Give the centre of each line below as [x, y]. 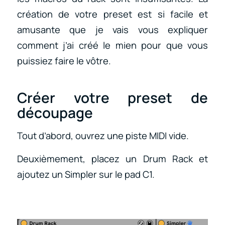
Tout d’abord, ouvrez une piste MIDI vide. [103, 135]
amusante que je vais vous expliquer [113, 30]
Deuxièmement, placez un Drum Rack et [113, 159]
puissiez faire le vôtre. [64, 61]
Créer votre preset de [113, 98]
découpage [55, 113]
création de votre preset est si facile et [113, 14]
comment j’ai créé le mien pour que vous [113, 45]
